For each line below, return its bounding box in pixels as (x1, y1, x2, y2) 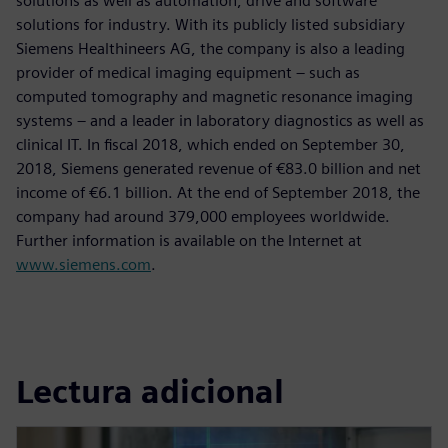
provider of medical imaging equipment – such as (16, 62, 360, 82)
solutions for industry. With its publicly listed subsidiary (16, 14, 405, 34)
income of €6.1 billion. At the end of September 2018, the (16, 182, 420, 202)
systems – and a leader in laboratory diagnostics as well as (16, 110, 424, 130)
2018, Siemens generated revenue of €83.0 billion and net (16, 158, 421, 178)
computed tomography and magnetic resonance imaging (16, 86, 413, 106)
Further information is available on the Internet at (16, 230, 362, 250)
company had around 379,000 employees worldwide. (16, 206, 390, 226)
